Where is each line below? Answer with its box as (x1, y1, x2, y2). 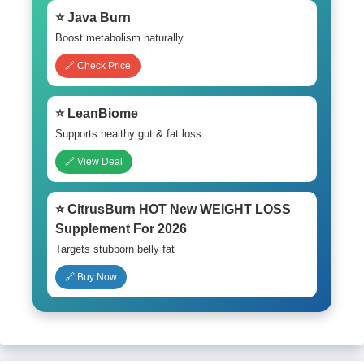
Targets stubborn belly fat (55, 242, 175, 255)
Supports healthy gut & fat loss (55, 127, 201, 140)
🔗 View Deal (65, 155, 123, 167)
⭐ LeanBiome (55, 106, 138, 120)
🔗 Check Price (65, 59, 131, 71)
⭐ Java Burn (55, 10, 131, 24)
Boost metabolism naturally (55, 31, 184, 44)
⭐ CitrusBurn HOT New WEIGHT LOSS (55, 201, 291, 216)
